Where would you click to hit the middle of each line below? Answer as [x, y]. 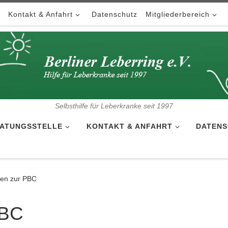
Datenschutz [115, 14]
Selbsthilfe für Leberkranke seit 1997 [114, 106]
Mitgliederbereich [178, 14]
